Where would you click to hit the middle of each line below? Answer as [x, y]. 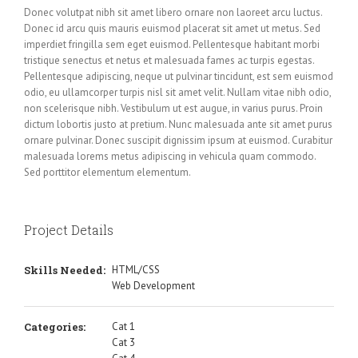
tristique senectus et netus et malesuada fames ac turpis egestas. [169, 60]
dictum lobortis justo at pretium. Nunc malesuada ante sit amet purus [178, 124]
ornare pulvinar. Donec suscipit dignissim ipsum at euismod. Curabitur [178, 140]
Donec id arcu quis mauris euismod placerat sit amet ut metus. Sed [172, 28]
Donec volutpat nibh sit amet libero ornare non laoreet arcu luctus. [173, 12]
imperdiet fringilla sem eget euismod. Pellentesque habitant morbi [172, 44]
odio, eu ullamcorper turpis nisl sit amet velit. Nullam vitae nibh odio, [177, 92]
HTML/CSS [136, 269]
